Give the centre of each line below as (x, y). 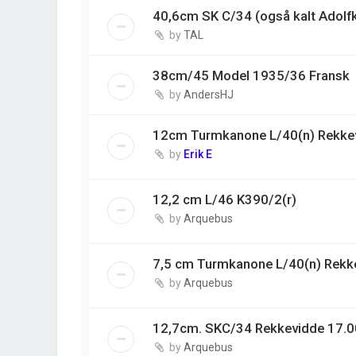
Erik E (198, 154)
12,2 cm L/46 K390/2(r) (224, 199)
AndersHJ (209, 94)
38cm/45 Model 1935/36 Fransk (251, 75)
